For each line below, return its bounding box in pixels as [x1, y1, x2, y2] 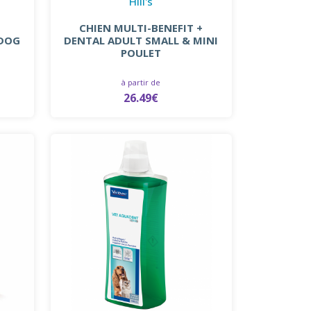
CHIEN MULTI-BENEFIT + [79, 20, 203, 35]
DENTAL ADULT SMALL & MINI [64, 33, 219, 47]
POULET [121, 45, 162, 60]
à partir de [121, 76, 161, 87]
